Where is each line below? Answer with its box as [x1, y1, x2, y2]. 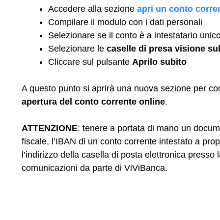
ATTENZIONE [22, 123, 78, 133]
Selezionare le [48, 43, 107, 54]
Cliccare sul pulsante [48, 56, 132, 67]
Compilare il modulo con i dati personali [48, 17, 202, 27]
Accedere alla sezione [48, 3, 137, 14]
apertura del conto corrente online [22, 96, 165, 107]
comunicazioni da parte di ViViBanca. [22, 163, 167, 173]
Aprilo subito [132, 56, 187, 67]
